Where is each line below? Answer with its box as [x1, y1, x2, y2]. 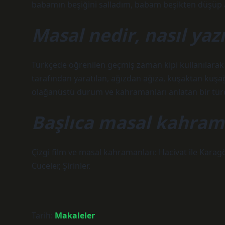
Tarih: [32, 210, 55, 221]
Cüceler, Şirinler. [32, 160, 90, 171]
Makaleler [55, 210, 95, 221]
